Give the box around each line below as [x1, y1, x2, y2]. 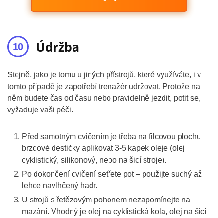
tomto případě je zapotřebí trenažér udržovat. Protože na [7, 82, 200, 91]
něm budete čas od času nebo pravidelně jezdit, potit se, [7, 94, 200, 102]
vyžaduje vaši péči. [7, 106, 73, 114]
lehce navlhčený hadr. [22, 182, 97, 190]
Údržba [36, 38, 79, 55]
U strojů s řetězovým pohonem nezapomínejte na [22, 196, 190, 204]
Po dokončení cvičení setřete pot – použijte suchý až [22, 170, 202, 178]
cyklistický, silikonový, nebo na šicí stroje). [22, 156, 166, 164]
